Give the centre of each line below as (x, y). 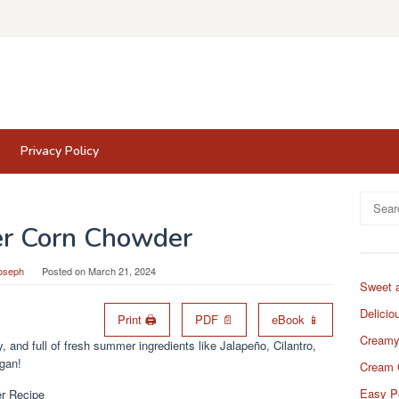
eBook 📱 (296, 319)
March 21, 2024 (122, 270)
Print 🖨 (137, 319)
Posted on (65, 270)
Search (378, 200)
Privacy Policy (60, 151)
